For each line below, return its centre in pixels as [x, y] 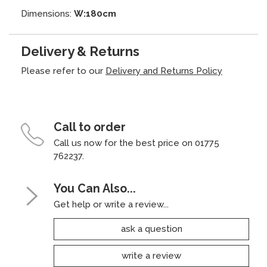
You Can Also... [95, 188]
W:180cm [95, 14]
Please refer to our [63, 71]
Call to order [90, 127]
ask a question [151, 229]
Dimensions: [47, 14]
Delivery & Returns [80, 51]
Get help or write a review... [111, 204]
